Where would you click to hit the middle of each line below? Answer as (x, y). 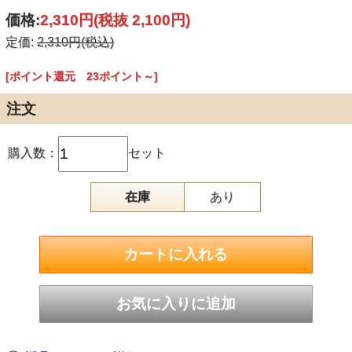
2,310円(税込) (75, 42)
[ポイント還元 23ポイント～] (81, 77)
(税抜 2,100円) (141, 20)
